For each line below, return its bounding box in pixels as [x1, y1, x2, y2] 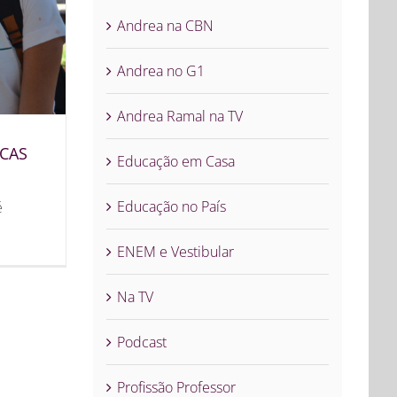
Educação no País [117, 197, 227, 217]
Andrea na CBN [117, 16, 214, 36]
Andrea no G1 [117, 61, 206, 82]
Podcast [117, 332, 167, 353]
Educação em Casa [117, 152, 236, 172]
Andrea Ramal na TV [117, 106, 244, 127]
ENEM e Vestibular [117, 242, 235, 262]
